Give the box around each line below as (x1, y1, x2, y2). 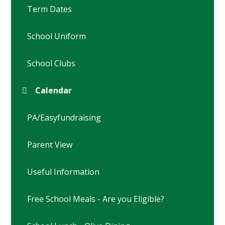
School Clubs (27, 58, 76, 69)
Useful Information (27, 166, 100, 178)
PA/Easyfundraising (27, 112, 101, 124)
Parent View (27, 139, 73, 151)
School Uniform (27, 31, 86, 42)
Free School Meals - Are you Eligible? (27, 193, 165, 205)
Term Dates (27, 4, 72, 15)
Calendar (35, 85, 72, 96)
